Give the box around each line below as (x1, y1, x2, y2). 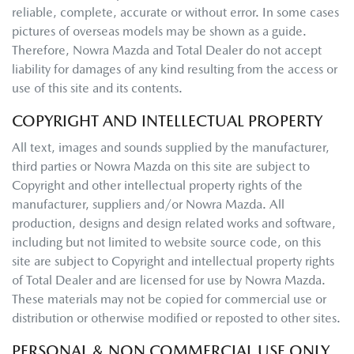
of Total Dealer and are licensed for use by (12, 273, 245, 288)
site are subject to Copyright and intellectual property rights (12, 254, 334, 269)
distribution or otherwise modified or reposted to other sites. (12, 311, 341, 326)
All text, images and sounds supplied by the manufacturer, (12, 140, 330, 155)
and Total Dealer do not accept (149, 43, 322, 58)
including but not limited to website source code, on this (12, 235, 321, 250)
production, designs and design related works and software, (12, 216, 336, 231)
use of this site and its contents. (12, 81, 183, 96)
